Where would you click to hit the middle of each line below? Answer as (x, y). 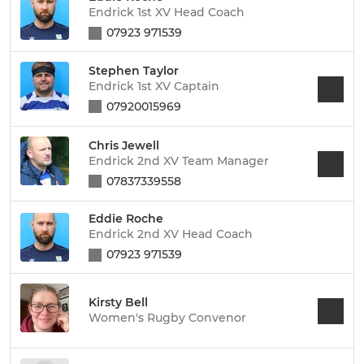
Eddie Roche (126, 219)
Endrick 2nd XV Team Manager (179, 160)
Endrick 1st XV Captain (154, 86)
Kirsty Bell (118, 302)
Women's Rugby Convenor (167, 318)
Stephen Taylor (134, 70)
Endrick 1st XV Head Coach (167, 12)
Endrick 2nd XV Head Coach (171, 234)
